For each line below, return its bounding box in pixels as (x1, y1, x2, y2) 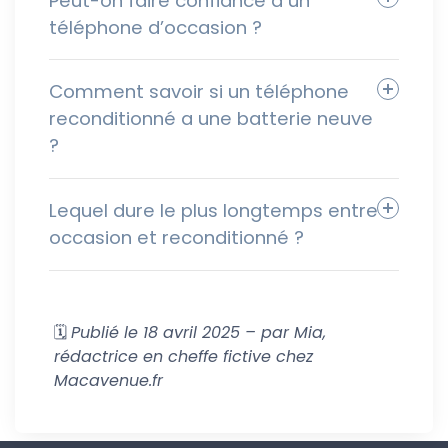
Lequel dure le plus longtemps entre (49, 198, 378, 224)
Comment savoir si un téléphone (49, 79, 349, 105)
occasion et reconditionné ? (49, 225, 304, 251)
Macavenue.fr (54, 368, 163, 392)
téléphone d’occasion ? (49, 14, 262, 40)
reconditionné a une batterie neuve (49, 106, 373, 132)
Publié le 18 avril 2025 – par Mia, (71, 320, 326, 344)
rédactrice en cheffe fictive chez (54, 344, 313, 368)
